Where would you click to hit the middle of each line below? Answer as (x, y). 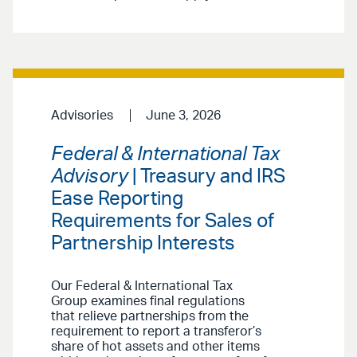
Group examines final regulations (148, 302)
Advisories (82, 115)
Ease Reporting (117, 200)
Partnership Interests (143, 244)
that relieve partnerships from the (150, 317)
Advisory (90, 177)
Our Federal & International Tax (142, 286)
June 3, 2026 (183, 115)
